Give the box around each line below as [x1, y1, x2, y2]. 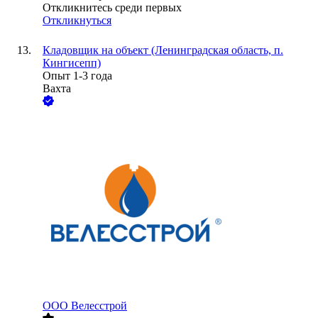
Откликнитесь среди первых [43, 1, 182, 14]
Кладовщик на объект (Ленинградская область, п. [43, 44, 283, 57]
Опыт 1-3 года [43, 70, 112, 82]
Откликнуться [43, 14, 111, 27]
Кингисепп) [43, 57, 101, 70]
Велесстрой [71, 300, 127, 312]
